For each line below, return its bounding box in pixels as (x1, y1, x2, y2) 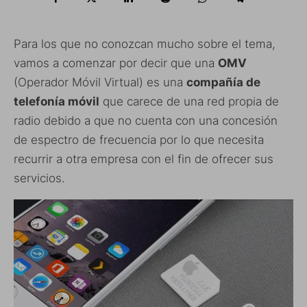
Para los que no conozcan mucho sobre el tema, (14, 37, 275, 51)
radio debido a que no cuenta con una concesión (14, 114, 278, 128)
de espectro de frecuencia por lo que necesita (14, 133, 264, 147)
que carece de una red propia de (99, 95, 279, 109)
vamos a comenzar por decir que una (14, 56, 218, 71)
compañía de (186, 75, 260, 90)
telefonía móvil (14, 95, 99, 109)
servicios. (14, 171, 65, 186)
